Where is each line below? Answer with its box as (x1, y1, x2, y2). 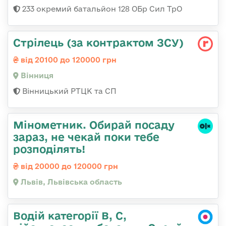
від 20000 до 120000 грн (19, 161, 118, 171)
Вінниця (19, 71, 53, 80)
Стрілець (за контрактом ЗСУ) (13, 36, 184, 48)
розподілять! (13, 142, 85, 155)
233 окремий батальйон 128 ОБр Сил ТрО (20, 4, 182, 13)
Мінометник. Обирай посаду (13, 118, 175, 131)
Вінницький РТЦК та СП (20, 86, 117, 95)
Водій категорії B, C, (13, 209, 127, 221)
